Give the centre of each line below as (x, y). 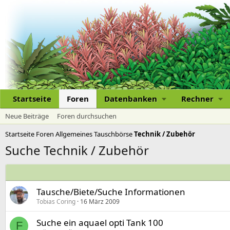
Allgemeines (74, 134)
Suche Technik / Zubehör (77, 150)
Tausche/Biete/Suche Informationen (111, 192)
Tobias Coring (56, 202)
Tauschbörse (113, 134)
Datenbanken (131, 99)
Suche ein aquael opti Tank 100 (100, 223)
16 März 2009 (100, 202)
